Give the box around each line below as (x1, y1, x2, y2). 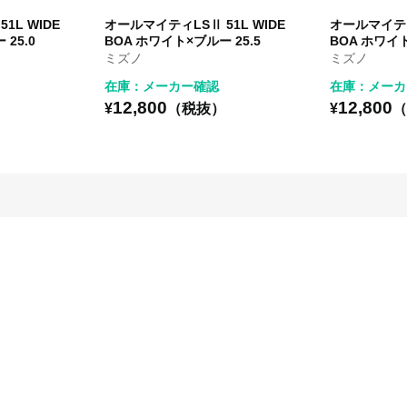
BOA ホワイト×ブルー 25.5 (104, 33, 262, 48)
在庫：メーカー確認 (104, 78, 220, 94)
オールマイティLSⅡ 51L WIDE (104, 16, 286, 32)
